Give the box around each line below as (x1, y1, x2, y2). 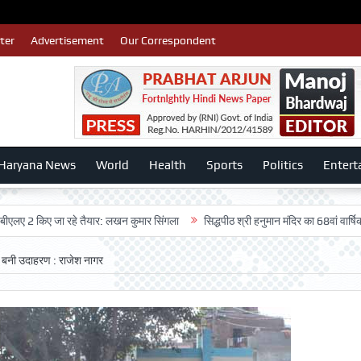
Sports (205, 158, 243, 172)
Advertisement (30, 34, 104, 47)
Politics (262, 158, 303, 172)
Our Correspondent (119, 34, 216, 47)
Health (148, 158, 186, 172)
